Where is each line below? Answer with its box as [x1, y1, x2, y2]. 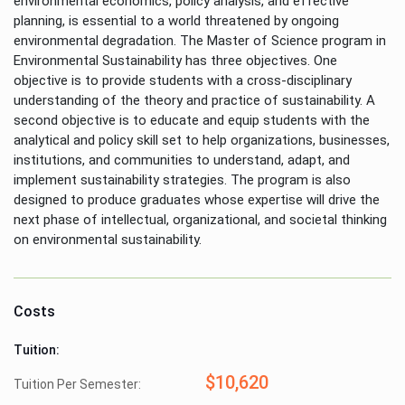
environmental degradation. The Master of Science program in [14, 32, 386, 49]
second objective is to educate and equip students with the [14, 111, 370, 128]
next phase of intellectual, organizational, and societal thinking [14, 211, 387, 228]
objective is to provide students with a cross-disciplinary [14, 71, 352, 89]
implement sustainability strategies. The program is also [14, 171, 351, 188]
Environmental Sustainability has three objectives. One [14, 52, 337, 69]
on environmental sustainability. [14, 231, 205, 248]
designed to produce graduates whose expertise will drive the [14, 191, 380, 208]
